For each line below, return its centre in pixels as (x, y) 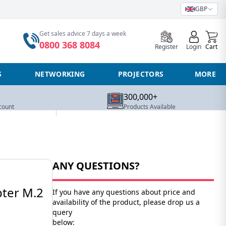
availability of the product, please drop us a (126, 202)
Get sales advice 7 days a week (82, 34)
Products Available (150, 107)
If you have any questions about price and (124, 192)
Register (167, 47)
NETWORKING (60, 74)
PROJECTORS (141, 74)
